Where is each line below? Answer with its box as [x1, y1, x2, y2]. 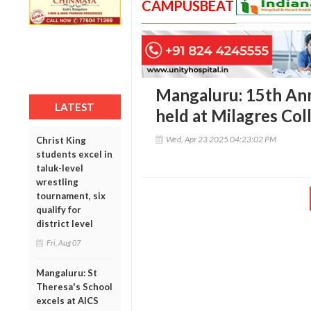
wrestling [36, 176, 78, 187]
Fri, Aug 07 [47, 237, 81, 247]
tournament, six [36, 190, 106, 201]
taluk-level [36, 162, 83, 174]
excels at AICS [36, 294, 99, 306]
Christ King [36, 134, 86, 146]
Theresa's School [36, 280, 112, 292]
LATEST [55, 100, 95, 113]
